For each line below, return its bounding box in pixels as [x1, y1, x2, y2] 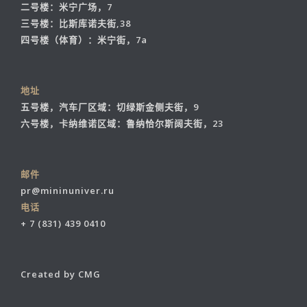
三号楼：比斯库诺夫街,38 [21, 17, 131, 30]
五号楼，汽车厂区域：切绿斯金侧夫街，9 [21, 101, 199, 114]
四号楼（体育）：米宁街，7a [21, 34, 147, 47]
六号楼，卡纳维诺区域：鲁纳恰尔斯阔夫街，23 [21, 117, 223, 130]
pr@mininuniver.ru [21, 184, 114, 197]
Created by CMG [21, 268, 101, 281]
